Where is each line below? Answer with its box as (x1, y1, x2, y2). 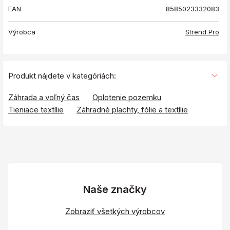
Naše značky (83, 183, 147, 196)
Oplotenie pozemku (92, 92, 161, 102)
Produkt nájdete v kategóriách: (8, 70, 116, 81)
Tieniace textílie (8, 104, 64, 114)
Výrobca (8, 27, 35, 36)
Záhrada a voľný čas (8, 92, 80, 102)
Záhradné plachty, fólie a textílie (76, 104, 188, 114)
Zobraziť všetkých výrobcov (65, 206, 165, 216)
